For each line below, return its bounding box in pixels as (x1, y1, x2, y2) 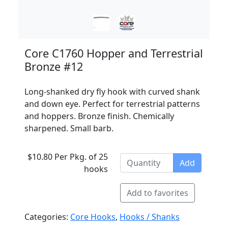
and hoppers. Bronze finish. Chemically (24, 110, 174, 122)
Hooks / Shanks (120, 211, 180, 222)
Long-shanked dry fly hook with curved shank (24, 86, 200, 97)
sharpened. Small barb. (24, 123, 113, 134)
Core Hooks (70, 211, 116, 222)
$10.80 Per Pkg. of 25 (27, 151, 108, 162)
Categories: (24, 211, 70, 222)
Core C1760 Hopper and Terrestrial (24, 46, 203, 61)
